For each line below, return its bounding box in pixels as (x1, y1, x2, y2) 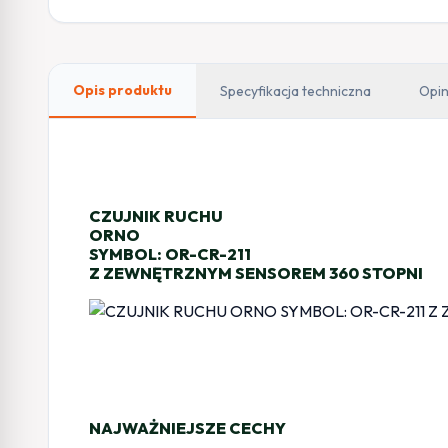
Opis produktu (73, 80, 172, 99)
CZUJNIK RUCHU (89, 205, 223, 226)
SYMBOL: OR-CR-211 (89, 243, 251, 264)
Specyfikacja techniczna (220, 81, 371, 100)
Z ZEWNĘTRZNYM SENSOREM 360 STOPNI (89, 262, 423, 283)
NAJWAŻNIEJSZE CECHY (89, 417, 286, 438)
